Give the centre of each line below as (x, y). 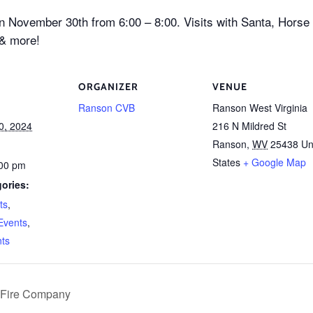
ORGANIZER (108, 86)
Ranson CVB (107, 107)
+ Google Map (275, 162)
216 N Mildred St (249, 125)
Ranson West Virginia (260, 107)
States (226, 162)
